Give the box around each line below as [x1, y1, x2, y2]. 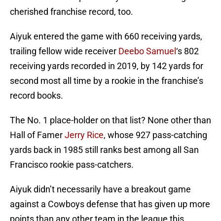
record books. [10, 90, 63, 101]
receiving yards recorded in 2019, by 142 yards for [10, 61, 203, 72]
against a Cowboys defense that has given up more [10, 199, 210, 210]
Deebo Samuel [118, 46, 176, 57]
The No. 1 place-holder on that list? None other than [10, 115, 211, 126]
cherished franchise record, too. [10, 6, 133, 17]
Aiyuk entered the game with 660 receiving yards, [10, 31, 202, 42]
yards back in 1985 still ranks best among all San [10, 145, 199, 155]
